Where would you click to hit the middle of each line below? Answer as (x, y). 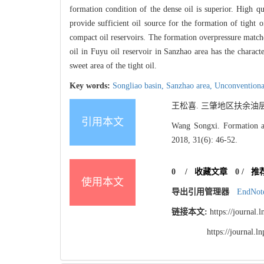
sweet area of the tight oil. (113, 65)
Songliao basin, (139, 85)
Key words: (91, 85)
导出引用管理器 (201, 192)
